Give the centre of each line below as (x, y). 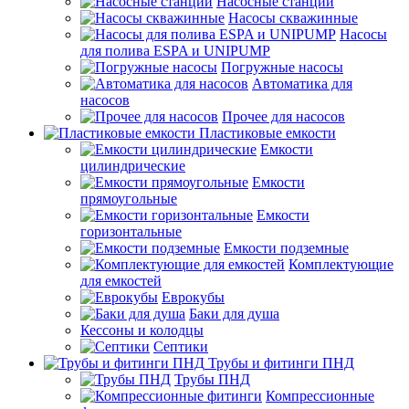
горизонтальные (131, 231)
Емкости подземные (286, 247)
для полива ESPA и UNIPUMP (175, 50)
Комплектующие (341, 264)
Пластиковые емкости (267, 132)
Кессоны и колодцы (142, 330)
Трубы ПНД (212, 379)
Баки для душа (234, 313)
